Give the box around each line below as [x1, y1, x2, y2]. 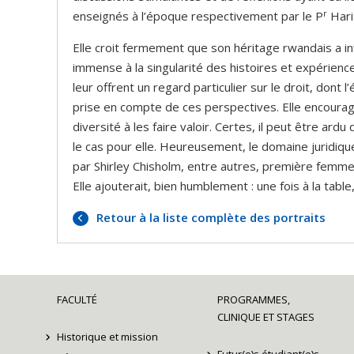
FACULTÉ [57, 292, 97, 307]
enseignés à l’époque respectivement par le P [73, 8, 323, 24]
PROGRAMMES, [217, 292, 291, 307]
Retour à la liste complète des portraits [93, 209, 326, 226]
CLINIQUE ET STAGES [217, 310, 315, 325]
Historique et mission [56, 330, 158, 345]
